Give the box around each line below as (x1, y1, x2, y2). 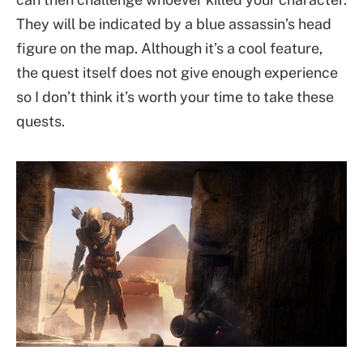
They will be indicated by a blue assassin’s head (16, 15, 331, 33)
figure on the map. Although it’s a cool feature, (16, 40, 322, 58)
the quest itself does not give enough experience (16, 64, 338, 82)
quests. (16, 113, 65, 130)
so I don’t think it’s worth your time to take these (16, 88, 334, 106)
